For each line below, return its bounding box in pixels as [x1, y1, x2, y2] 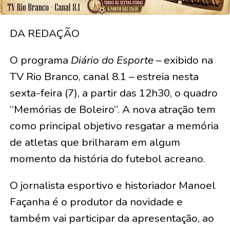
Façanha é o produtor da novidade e [9, 194, 183, 209]
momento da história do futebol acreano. [9, 151, 205, 166]
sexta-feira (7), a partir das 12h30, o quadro [9, 85, 218, 100]
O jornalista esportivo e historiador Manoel [9, 178, 216, 193]
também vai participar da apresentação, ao [9, 210, 214, 225]
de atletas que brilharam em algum [9, 135, 180, 149]
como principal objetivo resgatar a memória [9, 118, 219, 133]
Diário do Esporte [70, 52, 154, 67]
